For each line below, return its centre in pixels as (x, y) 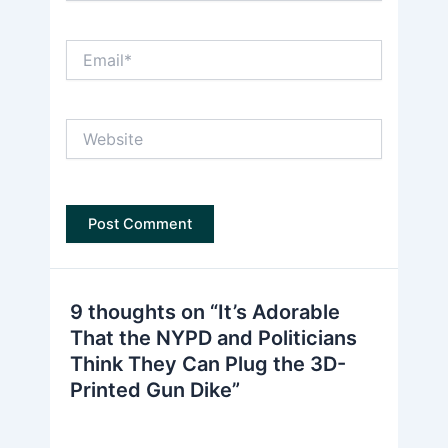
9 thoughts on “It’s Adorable (205, 312)
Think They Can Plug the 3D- (208, 364)
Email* (86, 48)
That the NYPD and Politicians (213, 338)
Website (92, 127)
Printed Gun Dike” (155, 390)
